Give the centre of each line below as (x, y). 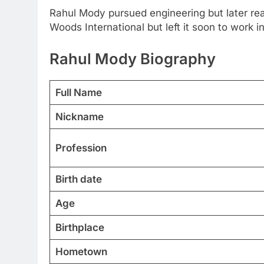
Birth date (78, 179)
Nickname (79, 116)
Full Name (78, 92)
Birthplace (80, 227)
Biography (178, 58)
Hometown (81, 251)
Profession (81, 148)
